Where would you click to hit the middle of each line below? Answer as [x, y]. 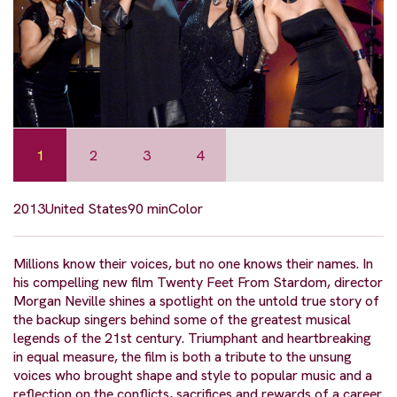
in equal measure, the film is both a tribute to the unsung [183, 357]
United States [86, 209]
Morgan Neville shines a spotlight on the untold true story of [196, 301]
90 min [148, 209]
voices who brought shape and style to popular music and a [193, 376]
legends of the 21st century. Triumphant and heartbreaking [192, 339]
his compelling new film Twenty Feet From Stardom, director [198, 283]
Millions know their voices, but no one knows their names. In [193, 264]
